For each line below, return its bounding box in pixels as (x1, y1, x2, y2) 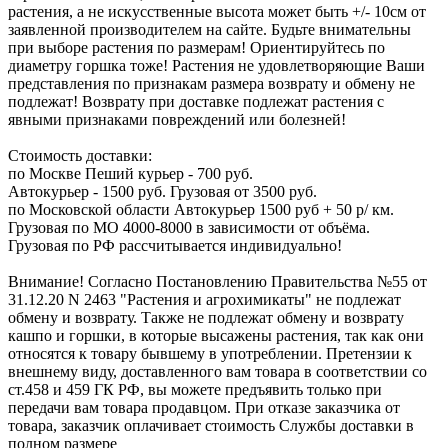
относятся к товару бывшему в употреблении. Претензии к (8, 344, 412, 362)
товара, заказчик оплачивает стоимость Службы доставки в (8, 416, 414, 434)
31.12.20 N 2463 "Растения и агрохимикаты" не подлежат (8, 290, 401, 308)
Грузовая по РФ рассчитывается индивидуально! (8, 236, 342, 254)
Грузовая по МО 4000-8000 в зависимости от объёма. (8, 218, 370, 236)
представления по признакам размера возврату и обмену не (8, 74, 415, 92)
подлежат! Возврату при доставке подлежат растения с (8, 92, 384, 110)
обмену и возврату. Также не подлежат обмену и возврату (8, 308, 404, 326)
